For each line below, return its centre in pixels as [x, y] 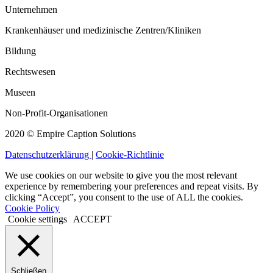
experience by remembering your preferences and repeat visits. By [132, 186]
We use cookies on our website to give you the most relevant [121, 175]
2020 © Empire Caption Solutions [70, 134]
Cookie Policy [32, 208]
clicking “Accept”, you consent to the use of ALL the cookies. [124, 197]
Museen [20, 93]
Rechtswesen [30, 72]
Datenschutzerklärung [48, 155]
